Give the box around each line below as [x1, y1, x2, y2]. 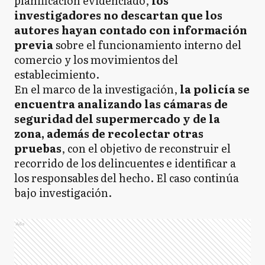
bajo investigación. [14, 184, 112, 201]
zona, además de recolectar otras [14, 125, 203, 141]
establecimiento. [14, 66, 99, 82]
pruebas [14, 140, 62, 156]
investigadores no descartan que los [14, 7, 222, 23]
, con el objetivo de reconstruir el [62, 140, 231, 156]
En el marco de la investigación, [14, 80, 177, 97]
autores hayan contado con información [14, 21, 247, 38]
